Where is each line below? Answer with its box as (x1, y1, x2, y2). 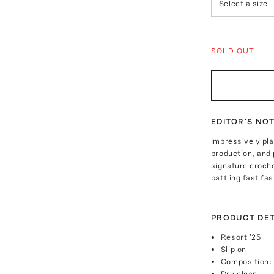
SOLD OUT (210, 46, 255, 55)
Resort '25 (220, 232, 261, 242)
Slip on (220, 244, 246, 254)
